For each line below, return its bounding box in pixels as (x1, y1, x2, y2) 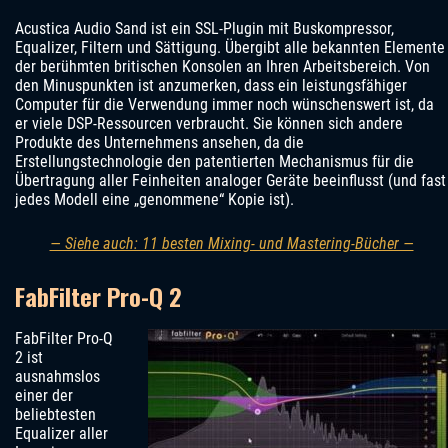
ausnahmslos (15, 367, 100, 387)
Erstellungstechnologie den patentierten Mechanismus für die (15, 152, 414, 172)
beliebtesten (15, 405, 96, 425)
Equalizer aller (15, 424, 108, 444)
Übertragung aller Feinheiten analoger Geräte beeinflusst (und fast (15, 171, 446, 191)
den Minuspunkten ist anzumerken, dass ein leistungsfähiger (15, 76, 407, 96)
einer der (15, 386, 73, 406)
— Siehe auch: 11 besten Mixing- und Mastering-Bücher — (49, 234, 414, 254)
